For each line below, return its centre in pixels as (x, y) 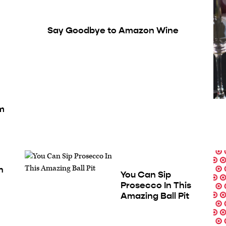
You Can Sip (146, 175)
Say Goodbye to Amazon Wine (113, 30)
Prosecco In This (156, 185)
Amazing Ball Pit (155, 196)
